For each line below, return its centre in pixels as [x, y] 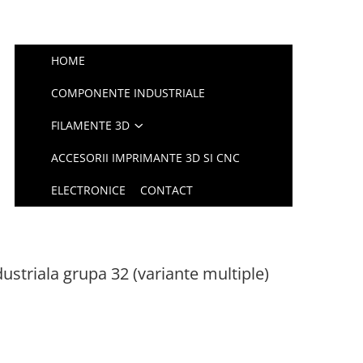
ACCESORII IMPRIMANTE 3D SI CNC [146, 158]
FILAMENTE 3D [91, 125]
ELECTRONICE [89, 190]
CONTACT [167, 190]
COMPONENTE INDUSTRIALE [128, 93]
